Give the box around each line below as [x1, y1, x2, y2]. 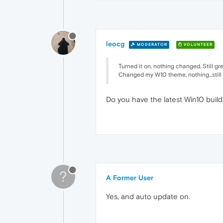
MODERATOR [135, 42, 167, 47]
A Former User [106, 174, 153, 182]
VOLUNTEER [182, 42, 213, 47]
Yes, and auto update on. [106, 192, 190, 201]
